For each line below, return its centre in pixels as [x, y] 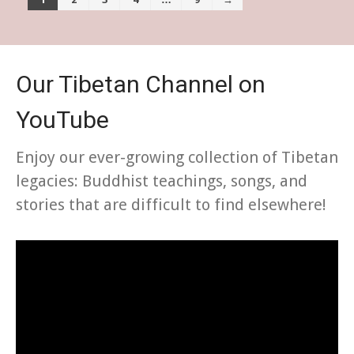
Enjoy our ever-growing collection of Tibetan [177, 157]
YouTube [62, 119]
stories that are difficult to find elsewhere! [171, 204]
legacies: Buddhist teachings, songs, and [162, 181]
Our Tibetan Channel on [141, 84]
